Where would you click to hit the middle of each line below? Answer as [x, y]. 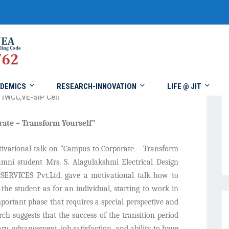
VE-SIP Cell [40, 97]
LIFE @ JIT [184, 87]
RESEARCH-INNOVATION [97, 87]
